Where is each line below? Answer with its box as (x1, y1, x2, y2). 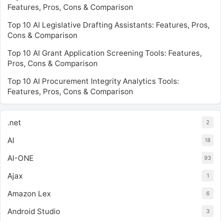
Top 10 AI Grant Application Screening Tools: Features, (7, 48, 202, 58)
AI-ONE (7, 153, 34, 163)
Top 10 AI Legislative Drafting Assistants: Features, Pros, (7, 20, 210, 30)
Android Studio (7, 207, 60, 216)
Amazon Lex (7, 189, 51, 198)
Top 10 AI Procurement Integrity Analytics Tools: (7, 76, 179, 86)
